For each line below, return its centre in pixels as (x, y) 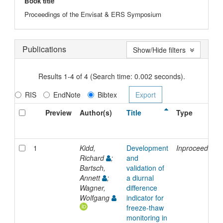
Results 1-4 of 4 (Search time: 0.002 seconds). (111, 76)
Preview (58, 113)
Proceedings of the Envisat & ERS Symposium (93, 14)
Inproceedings (198, 148)
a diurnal (140, 178)
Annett (91, 178)
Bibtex (107, 95)
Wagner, (92, 188)
